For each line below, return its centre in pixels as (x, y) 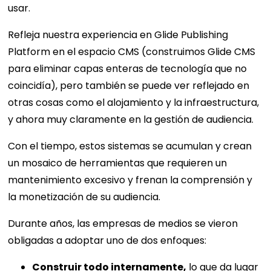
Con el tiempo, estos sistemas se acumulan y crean (130, 146)
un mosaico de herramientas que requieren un (118, 163)
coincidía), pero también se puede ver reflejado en (129, 86)
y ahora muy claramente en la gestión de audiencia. (131, 120)
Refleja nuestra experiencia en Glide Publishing (118, 35)
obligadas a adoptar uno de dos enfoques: (107, 241)
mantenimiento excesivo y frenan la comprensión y (130, 180)
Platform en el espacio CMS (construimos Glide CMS (132, 52)
